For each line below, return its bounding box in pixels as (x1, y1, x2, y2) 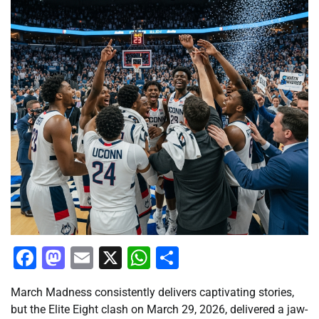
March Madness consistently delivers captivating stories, (11, 285, 294, 299)
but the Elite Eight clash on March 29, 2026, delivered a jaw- (11, 302, 308, 316)
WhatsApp (150, 244, 255, 271)
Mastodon (65, 244, 167, 271)
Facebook (36, 244, 135, 271)
